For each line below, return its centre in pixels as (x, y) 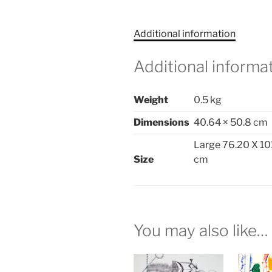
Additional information (185, 33)
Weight (151, 100)
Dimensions (161, 123)
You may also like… (201, 231)
